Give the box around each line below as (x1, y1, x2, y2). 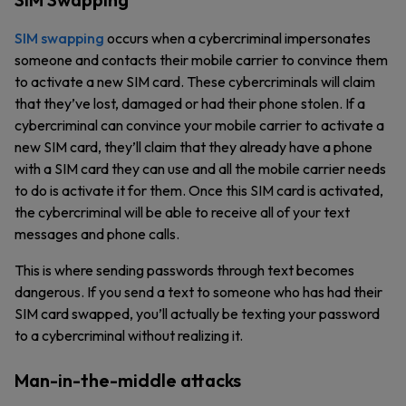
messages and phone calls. (14, 225, 179, 243)
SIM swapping (14, 29, 104, 47)
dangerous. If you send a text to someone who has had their (14, 283, 382, 301)
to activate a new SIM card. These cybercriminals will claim (14, 72, 375, 91)
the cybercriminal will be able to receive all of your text (14, 203, 350, 221)
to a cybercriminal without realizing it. (14, 326, 243, 344)
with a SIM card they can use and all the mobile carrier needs (14, 159, 386, 178)
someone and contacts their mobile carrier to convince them (14, 51, 388, 69)
